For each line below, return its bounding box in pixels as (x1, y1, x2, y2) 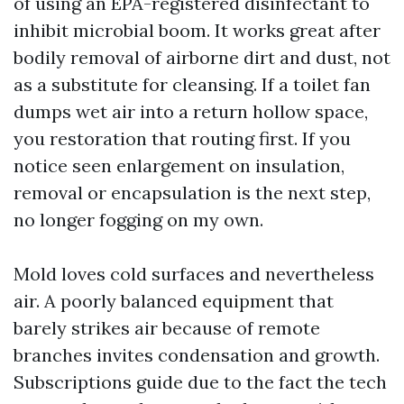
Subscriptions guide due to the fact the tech (14, 371, 387, 393)
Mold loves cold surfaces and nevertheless (14, 262, 374, 285)
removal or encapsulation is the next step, (14, 181, 371, 204)
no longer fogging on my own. (14, 208, 263, 231)
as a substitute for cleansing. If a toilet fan (14, 73, 371, 96)
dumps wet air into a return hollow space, (14, 100, 368, 123)
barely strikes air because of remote (14, 317, 320, 339)
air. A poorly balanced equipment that (14, 289, 334, 312)
